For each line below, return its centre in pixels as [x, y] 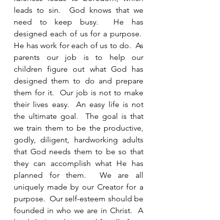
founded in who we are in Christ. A [79, 210]
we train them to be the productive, [79, 128]
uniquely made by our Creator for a [79, 187]
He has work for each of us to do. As [79, 45]
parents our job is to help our [79, 57]
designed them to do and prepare [79, 81]
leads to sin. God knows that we [79, 10]
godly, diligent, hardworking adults [79, 140]
